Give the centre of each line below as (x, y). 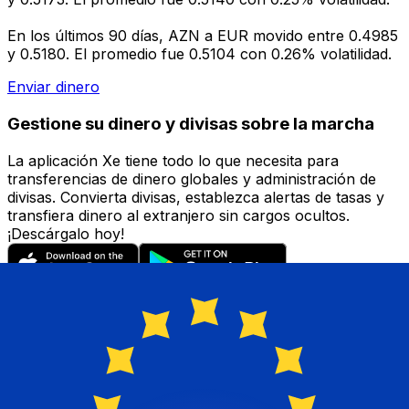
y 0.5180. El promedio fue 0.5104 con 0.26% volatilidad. (199, 54)
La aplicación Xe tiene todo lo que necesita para (173, 160)
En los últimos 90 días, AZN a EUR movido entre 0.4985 (203, 36)
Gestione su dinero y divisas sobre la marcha (191, 123)
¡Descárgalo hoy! (66, 233)
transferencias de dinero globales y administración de (192, 178)
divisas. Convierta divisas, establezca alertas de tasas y (196, 197)
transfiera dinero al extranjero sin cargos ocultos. (178, 215)
